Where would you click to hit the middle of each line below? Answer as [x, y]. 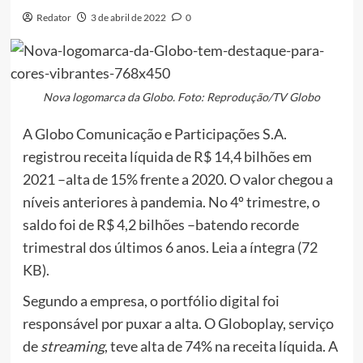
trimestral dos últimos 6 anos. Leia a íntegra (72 [170, 248]
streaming [72, 346]
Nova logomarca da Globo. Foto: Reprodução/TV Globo [181, 97]
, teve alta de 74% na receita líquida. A [221, 346]
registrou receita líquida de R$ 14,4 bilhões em [167, 157]
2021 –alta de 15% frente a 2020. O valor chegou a [177, 179]
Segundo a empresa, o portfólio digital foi [151, 301]
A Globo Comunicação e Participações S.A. [154, 134]
